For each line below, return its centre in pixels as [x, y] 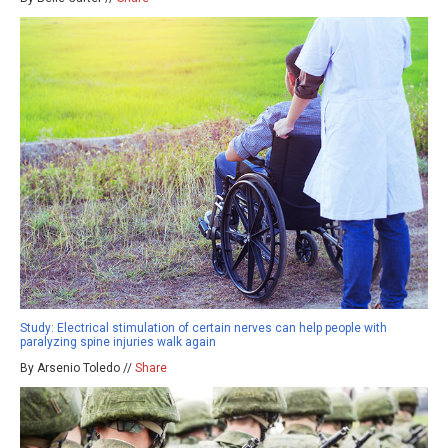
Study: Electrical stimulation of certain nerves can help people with [203, 327]
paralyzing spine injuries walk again [118, 341]
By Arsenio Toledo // [77, 367]
